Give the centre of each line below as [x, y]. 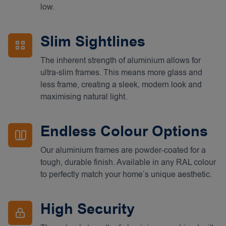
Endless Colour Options [124, 132]
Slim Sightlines [93, 42]
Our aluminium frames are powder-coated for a [123, 150]
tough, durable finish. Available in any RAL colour [128, 162]
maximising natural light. [84, 97]
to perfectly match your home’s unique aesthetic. [126, 175]
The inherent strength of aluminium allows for [121, 61]
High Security [88, 209]
